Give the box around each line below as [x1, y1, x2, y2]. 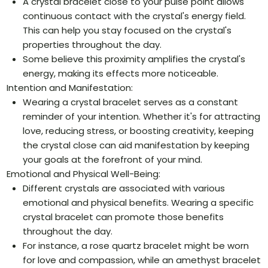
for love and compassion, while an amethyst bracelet [23, 254, 261, 267]
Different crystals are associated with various [23, 182, 226, 195]
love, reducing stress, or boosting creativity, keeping [23, 124, 254, 138]
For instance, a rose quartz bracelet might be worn [23, 239, 249, 252]
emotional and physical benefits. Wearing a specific [23, 196, 254, 209]
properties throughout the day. [23, 38, 162, 51]
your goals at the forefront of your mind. [23, 153, 203, 166]
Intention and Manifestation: [7, 81, 133, 95]
